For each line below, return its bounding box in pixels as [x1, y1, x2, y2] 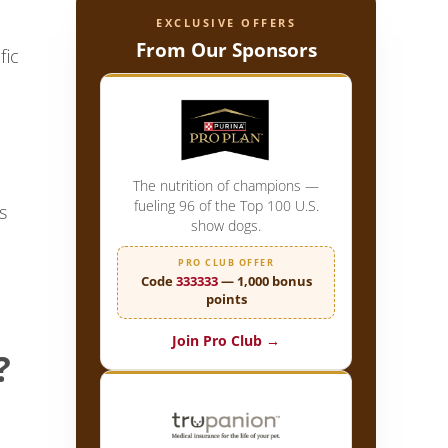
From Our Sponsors [135, 35, 317, 63]
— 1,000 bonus [217, 271, 312, 290]
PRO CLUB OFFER [178, 255, 274, 269]
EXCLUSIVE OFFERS [156, 14, 296, 30]
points [205, 289, 247, 308]
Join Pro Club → [172, 330, 280, 350]
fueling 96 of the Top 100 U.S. [133, 195, 319, 215]
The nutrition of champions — [133, 175, 319, 195]
